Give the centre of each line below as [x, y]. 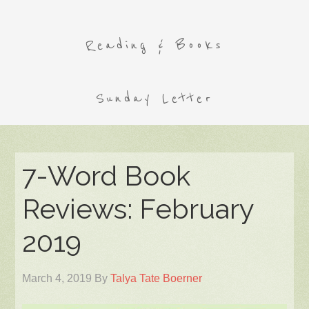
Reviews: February [138, 209]
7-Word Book [107, 176]
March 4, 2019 [57, 278]
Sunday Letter [154, 98]
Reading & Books [154, 45]
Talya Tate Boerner [157, 278]
